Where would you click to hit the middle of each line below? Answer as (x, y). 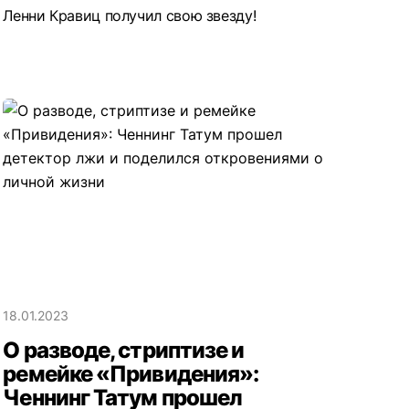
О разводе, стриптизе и (124, 350)
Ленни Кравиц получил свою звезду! (131, 15)
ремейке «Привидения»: (131, 373)
